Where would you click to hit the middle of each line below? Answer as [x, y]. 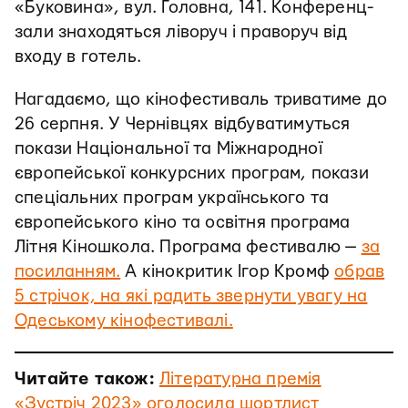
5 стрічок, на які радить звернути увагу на [191, 296]
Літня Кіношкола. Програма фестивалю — [188, 247]
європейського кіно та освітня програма [183, 222]
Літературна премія [240, 379]
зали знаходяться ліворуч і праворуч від [181, 32]
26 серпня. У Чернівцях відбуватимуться [183, 124]
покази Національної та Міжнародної [168, 148]
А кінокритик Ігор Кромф [228, 271]
